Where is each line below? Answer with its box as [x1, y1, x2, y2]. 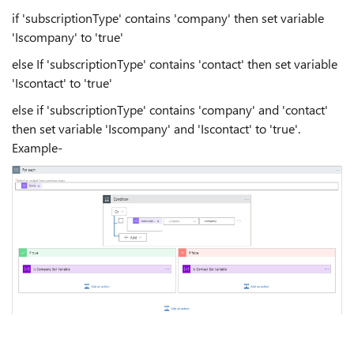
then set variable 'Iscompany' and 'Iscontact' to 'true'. [12, 120, 303, 137]
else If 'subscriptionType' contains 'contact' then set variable [12, 55, 337, 72]
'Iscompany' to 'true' [12, 28, 123, 45]
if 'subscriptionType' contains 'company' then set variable [12, 9, 324, 26]
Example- [12, 139, 62, 156]
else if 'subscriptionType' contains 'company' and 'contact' [12, 101, 328, 118]
